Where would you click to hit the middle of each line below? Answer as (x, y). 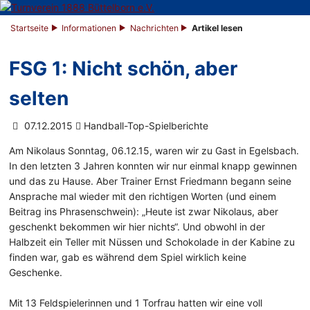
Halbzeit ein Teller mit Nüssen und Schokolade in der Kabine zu (152, 242)
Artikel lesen (218, 28)
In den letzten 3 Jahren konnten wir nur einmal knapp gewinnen (153, 166)
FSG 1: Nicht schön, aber (124, 69)
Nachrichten (154, 28)
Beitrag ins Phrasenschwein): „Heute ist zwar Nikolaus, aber (144, 212)
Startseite (30, 28)
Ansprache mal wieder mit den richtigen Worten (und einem (143, 197)
